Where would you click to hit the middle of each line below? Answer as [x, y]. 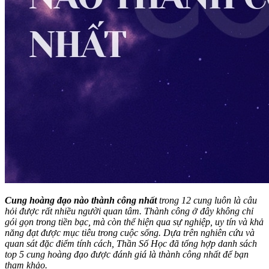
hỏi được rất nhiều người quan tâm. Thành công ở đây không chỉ [129, 211]
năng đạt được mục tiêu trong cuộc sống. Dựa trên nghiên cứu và [130, 233]
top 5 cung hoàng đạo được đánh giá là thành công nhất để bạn [127, 255]
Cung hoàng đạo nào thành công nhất [82, 201]
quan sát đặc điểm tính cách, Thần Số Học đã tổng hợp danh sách [131, 244]
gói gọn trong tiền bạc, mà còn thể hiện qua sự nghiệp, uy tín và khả [134, 222]
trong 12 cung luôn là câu [208, 201]
